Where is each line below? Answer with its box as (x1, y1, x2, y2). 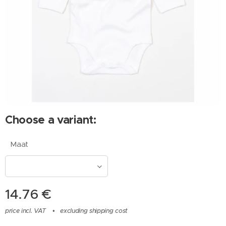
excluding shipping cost (60, 207, 128, 215)
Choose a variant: (5, 112, 96, 127)
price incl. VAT (5, 207, 46, 215)
